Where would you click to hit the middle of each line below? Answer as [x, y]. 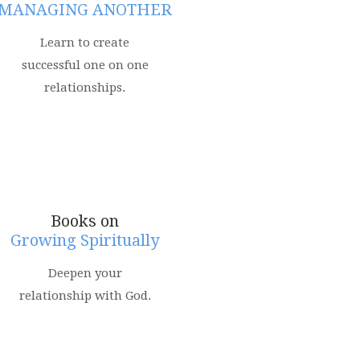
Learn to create [85, 43]
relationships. [85, 88]
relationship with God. [85, 296]
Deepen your [85, 273]
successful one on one [85, 65]
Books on [85, 221]
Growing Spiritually [85, 240]
